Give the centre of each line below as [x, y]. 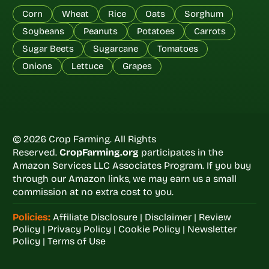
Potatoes [156, 31]
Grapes [137, 66]
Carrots [210, 31]
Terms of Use [76, 241]
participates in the [182, 152]
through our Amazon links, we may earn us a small [124, 179]
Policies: [31, 217]
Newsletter [212, 229]
